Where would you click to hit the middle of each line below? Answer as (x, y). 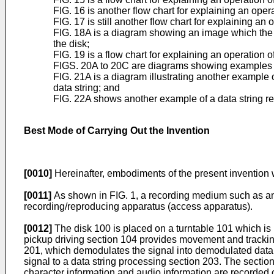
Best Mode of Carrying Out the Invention (117, 131)
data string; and (87, 88)
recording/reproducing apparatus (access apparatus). (138, 206)
